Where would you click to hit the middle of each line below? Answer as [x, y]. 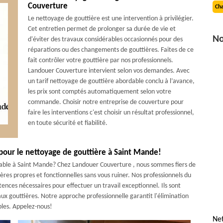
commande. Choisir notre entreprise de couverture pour [106, 102]
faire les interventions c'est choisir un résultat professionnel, [111, 113]
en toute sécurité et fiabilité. [67, 123]
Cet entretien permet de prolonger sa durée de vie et [102, 29]
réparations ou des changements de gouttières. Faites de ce [111, 50]
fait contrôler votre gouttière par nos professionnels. [100, 60]
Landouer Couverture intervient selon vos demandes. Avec [109, 71]
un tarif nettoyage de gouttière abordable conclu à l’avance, [111, 81]
